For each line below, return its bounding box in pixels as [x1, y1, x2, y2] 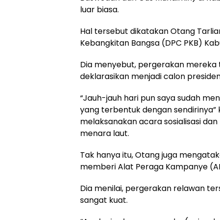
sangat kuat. [80, 194, 128, 206]
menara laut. [80, 127, 129, 139]
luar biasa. [80, 3, 119, 15]
